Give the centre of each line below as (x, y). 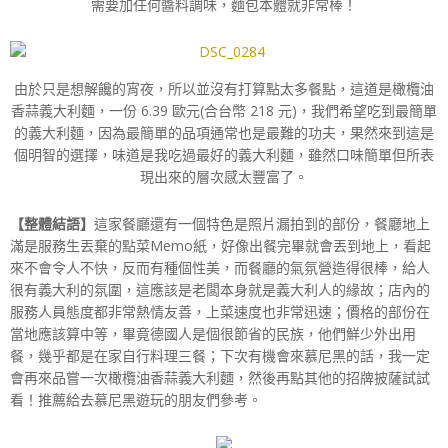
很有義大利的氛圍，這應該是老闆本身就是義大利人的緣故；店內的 (220, 289)
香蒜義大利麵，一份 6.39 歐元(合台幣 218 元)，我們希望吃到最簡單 (224, 110)
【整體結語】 (52, 223)
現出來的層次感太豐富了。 (224, 176)
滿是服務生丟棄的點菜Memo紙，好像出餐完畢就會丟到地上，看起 (220, 245)
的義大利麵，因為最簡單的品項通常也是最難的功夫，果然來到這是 (224, 132)
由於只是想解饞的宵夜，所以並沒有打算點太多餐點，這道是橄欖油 (224, 88)
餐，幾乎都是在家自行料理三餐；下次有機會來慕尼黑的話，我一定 (220, 355)
